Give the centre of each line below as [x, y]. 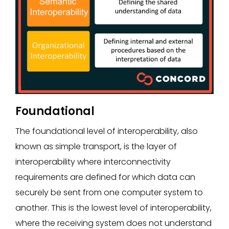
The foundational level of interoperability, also [107, 131]
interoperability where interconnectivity [93, 162]
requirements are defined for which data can [105, 177]
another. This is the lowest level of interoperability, [113, 208]
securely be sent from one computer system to [109, 192]
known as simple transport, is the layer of [96, 146]
